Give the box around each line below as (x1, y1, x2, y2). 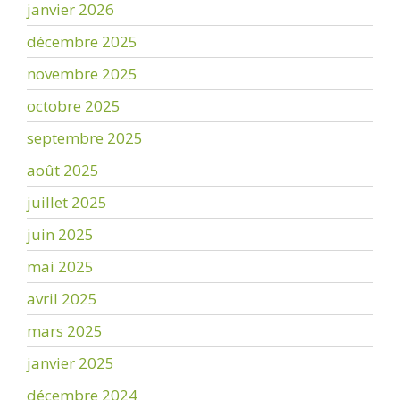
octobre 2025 (27, 95, 121, 116)
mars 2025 (27, 320, 103, 341)
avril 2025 (27, 287, 97, 309)
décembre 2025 (27, 30, 137, 52)
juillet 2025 (27, 191, 107, 212)
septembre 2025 (27, 127, 143, 148)
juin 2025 (27, 223, 94, 245)
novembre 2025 (27, 62, 137, 84)
